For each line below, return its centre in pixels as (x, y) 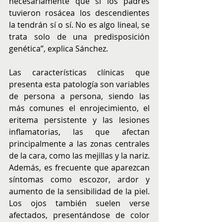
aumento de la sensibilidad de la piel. (79, 191)
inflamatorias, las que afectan (79, 132)
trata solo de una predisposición (79, 36)
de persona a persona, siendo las (79, 96)
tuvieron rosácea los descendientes (79, 13)
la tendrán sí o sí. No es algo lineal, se (79, 25)
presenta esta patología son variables (79, 84)
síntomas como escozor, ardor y (79, 179)
